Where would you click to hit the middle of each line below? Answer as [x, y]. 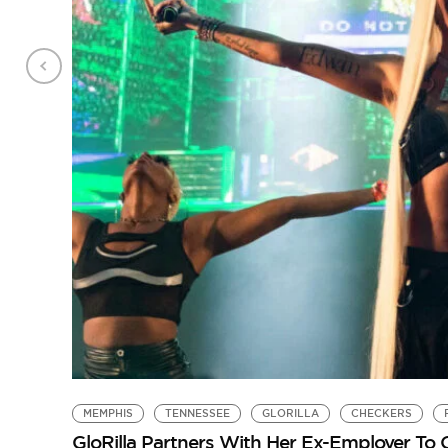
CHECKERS [381, 414]
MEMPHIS [107, 414]
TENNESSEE [197, 414]
